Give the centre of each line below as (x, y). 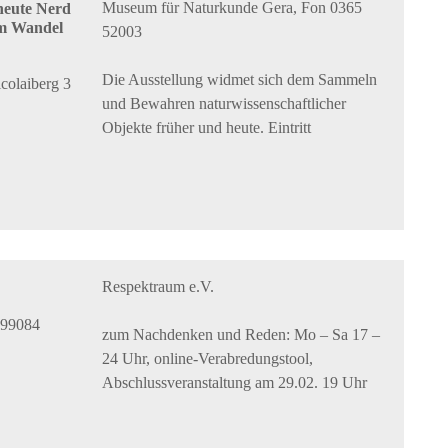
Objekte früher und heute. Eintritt (207, 128)
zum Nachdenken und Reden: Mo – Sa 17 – (241, 335)
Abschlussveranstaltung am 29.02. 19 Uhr (235, 383)
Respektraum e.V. (158, 287)
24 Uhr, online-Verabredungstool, (208, 359)
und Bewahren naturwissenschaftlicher (224, 104)
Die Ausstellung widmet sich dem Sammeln (240, 80)
